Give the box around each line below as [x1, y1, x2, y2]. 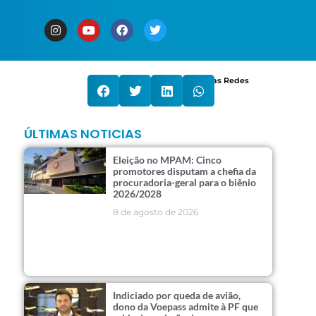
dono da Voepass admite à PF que [113, 300, 259, 312]
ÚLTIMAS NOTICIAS [24, 125, 142, 143]
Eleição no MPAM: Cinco [113, 154, 222, 166]
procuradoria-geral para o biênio [113, 176, 257, 189]
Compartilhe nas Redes [153, 75, 249, 86]
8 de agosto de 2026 [113, 207, 199, 218]
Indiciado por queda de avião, [113, 288, 241, 301]
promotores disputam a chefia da [113, 165, 257, 178]
